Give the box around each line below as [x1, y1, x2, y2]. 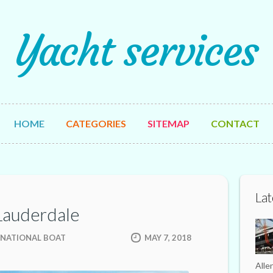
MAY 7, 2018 [144, 232, 191, 243]
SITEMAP [147, 118, 190, 129]
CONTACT [210, 118, 260, 129]
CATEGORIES [65, 118, 126, 129]
